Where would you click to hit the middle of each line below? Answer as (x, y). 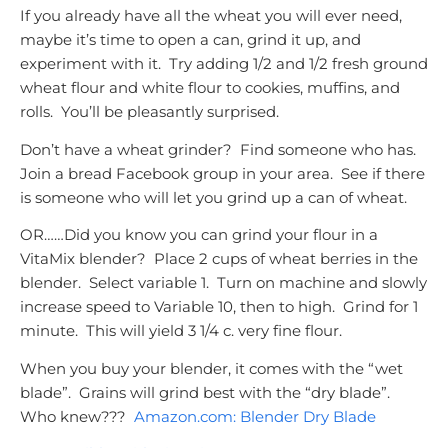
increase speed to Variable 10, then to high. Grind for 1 (219, 307)
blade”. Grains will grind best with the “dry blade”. (207, 392)
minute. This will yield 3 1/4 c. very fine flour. (181, 331)
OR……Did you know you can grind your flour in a (199, 235)
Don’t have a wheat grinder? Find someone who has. (220, 149)
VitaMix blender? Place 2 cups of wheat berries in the (219, 259)
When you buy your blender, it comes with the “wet (211, 368)
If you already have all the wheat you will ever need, (211, 16)
